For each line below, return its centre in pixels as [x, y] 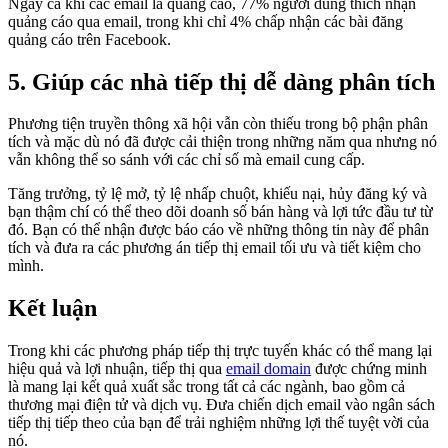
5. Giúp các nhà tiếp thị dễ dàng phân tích [221, 81]
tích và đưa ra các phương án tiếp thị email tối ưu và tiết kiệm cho [214, 248]
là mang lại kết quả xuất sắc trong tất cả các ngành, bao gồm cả [206, 387]
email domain [268, 369]
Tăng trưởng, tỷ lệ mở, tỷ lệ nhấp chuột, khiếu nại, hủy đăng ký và [217, 194]
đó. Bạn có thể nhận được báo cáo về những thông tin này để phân [218, 230]
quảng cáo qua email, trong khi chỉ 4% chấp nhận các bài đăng [205, 21]
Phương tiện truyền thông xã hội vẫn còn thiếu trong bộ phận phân [218, 124]
